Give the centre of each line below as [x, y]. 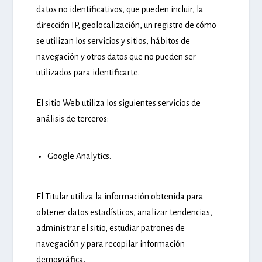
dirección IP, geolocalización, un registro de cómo [127, 25]
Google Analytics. [79, 156]
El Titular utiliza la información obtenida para [120, 196]
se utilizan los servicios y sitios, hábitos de [113, 41]
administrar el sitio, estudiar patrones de [111, 228]
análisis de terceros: [73, 119]
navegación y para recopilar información [111, 244]
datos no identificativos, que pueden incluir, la [120, 9]
